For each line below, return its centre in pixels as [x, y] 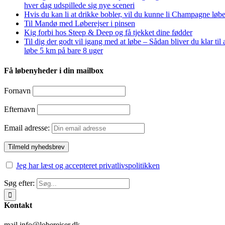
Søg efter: [19, 183]
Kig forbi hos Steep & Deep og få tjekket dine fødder [108, 33]
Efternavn [20, 109]
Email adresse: [28, 128]
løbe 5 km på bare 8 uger [64, 51]
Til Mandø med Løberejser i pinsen [80, 24]
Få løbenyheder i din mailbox [54, 70]
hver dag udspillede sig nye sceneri [79, 6]
